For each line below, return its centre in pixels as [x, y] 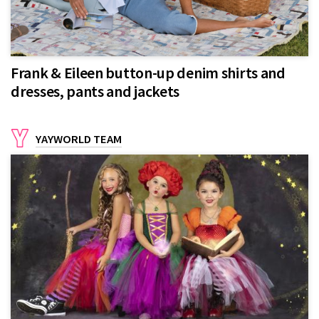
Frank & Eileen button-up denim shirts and [148, 72]
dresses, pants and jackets [95, 91]
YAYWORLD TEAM [79, 139]
